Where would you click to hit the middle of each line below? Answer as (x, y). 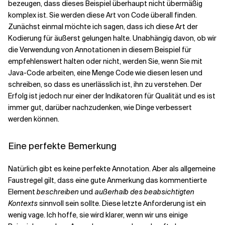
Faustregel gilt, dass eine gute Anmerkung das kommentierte (107, 180)
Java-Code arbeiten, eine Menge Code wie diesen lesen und (105, 73)
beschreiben (58, 192)
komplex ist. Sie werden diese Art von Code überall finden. (102, 15)
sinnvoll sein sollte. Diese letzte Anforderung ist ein (122, 203)
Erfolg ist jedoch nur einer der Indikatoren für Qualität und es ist (112, 96)
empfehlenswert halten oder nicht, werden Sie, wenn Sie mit (105, 61)
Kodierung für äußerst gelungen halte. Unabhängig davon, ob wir (112, 38)
